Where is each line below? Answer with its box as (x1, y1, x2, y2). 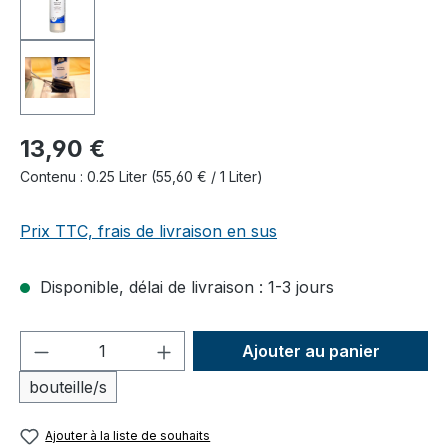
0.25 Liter (87, 167, 151, 185)
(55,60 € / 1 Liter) (151, 167, 263, 185)
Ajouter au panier (241, 340, 380, 361)
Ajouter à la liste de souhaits (45, 427, 211, 443)
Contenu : (20, 167, 87, 185)
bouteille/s (29, 376, 107, 397)
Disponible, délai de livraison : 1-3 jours (35, 276, 334, 297)
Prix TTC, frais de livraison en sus (20, 220, 277, 241)
